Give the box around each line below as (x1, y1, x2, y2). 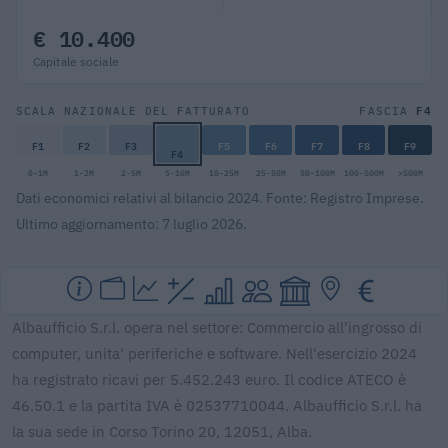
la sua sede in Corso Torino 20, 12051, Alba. (12, 421, 312, 441)
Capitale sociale (33, 53, 119, 69)
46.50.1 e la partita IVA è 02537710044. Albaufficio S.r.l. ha (12, 395, 422, 415)
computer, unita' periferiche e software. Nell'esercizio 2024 (12, 343, 417, 363)
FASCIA (359, 103, 416, 118)
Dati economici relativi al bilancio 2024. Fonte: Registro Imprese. (16, 188, 424, 207)
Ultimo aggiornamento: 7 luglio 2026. (16, 214, 247, 233)
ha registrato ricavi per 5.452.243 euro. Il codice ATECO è (12, 369, 406, 389)
